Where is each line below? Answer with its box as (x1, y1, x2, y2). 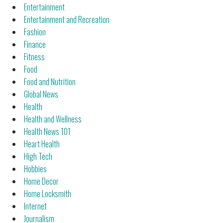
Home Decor (24, 175, 59, 187)
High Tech (24, 150, 52, 162)
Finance (24, 38, 46, 50)
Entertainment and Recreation (24, 13, 110, 25)
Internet (24, 200, 47, 212)
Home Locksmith (24, 187, 71, 200)
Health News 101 (24, 125, 71, 137)
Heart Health (24, 137, 60, 150)
